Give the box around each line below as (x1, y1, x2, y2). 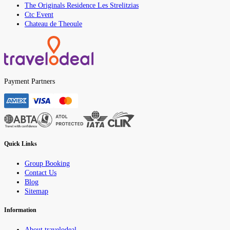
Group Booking (25, 159, 70, 167)
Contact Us (25, 168, 56, 177)
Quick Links (4, 141, 37, 148)
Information (4, 207, 36, 214)
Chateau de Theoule (25, 20, 82, 28)
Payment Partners (4, 77, 55, 85)
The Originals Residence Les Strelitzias (25, 1, 139, 9)
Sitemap (25, 187, 48, 195)
